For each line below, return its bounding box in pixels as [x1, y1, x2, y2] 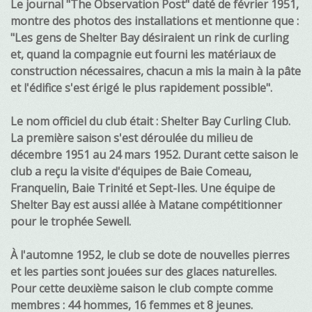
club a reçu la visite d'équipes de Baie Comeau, [10, 164, 251, 180]
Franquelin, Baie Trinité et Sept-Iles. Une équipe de [10, 180, 275, 196]
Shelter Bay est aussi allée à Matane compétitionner [10, 197, 282, 213]
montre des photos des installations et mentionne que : [10, 13, 299, 29]
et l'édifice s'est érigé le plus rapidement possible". [10, 80, 272, 96]
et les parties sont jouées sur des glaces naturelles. [10, 264, 276, 280]
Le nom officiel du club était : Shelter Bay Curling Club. [10, 114, 290, 130]
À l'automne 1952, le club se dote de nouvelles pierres [10, 247, 290, 263]
